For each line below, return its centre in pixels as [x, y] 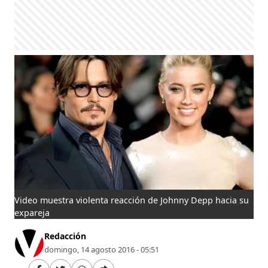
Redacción [66, 236]
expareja [32, 212]
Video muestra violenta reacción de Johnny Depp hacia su [132, 200]
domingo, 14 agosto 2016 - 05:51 [102, 249]
